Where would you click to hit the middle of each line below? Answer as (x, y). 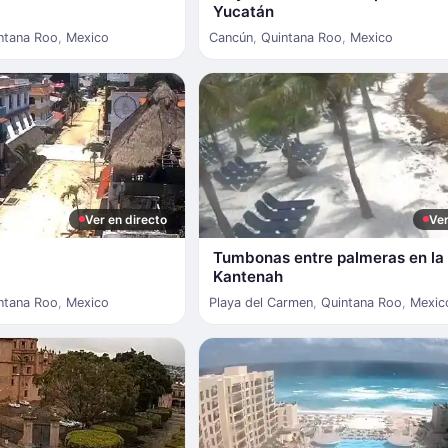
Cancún (230, 37)
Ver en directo (125, 219)
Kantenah (247, 276)
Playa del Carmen (260, 302)
